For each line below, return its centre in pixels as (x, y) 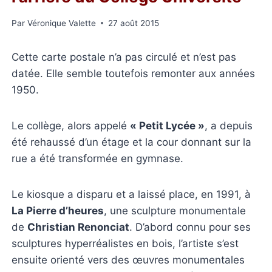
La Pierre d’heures (58, 210)
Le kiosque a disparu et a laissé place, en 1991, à (131, 194)
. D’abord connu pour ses (190, 227)
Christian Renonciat (79, 227)
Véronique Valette (61, 23)
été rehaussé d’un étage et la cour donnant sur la (132, 142)
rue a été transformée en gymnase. (98, 158)
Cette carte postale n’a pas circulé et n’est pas (124, 57)
